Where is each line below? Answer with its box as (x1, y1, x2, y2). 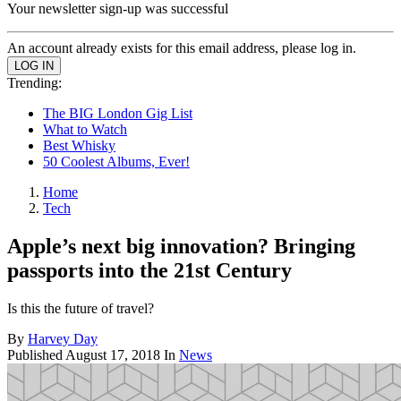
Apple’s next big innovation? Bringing (7, 234, 355, 258)
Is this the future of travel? (7, 300, 154, 316)
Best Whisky (43, 138, 115, 153)
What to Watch (43, 122, 127, 137)
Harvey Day (28, 330, 98, 346)
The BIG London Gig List (43, 106, 192, 121)
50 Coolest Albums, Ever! (43, 154, 190, 169)
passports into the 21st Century (7, 258, 292, 282)
